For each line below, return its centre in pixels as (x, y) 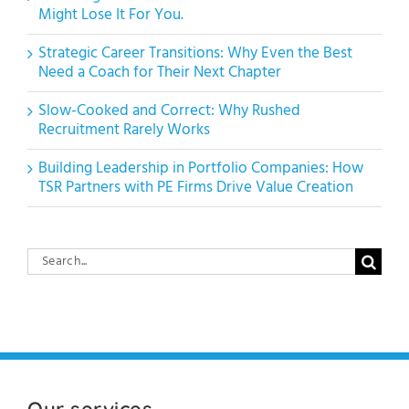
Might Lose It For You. (111, 15)
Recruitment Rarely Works (124, 130)
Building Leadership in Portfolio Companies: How (201, 168)
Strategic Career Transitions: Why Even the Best (195, 53)
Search (49, 257)
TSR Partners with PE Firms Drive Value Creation (196, 187)
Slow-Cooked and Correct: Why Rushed (169, 110)
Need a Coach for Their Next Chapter (160, 72)
